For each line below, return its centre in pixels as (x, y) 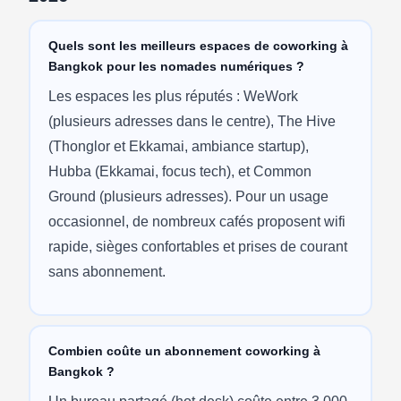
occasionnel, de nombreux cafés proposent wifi (196, 221)
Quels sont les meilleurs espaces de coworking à (198, 45)
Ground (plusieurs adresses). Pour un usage (188, 196)
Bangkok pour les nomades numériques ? (176, 66)
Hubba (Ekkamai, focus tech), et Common (179, 171)
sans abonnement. (107, 271)
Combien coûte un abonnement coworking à (184, 350)
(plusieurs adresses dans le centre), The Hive (192, 121)
